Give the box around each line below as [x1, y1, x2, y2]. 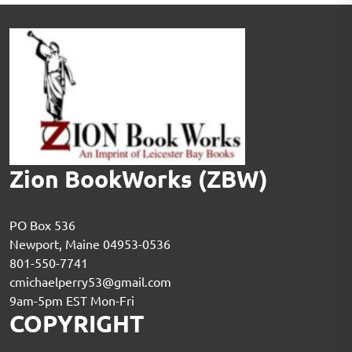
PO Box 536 [9, 216, 75, 233]
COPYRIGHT [9, 308, 144, 338]
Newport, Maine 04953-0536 [9, 235, 170, 251]
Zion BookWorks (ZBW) [9, 163, 268, 193]
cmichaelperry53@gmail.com [9, 273, 171, 289]
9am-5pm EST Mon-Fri [9, 291, 134, 308]
